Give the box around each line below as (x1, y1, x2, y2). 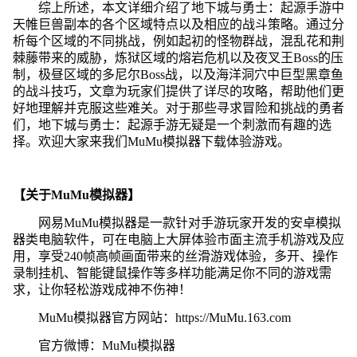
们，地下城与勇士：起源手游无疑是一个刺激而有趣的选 (12, 117, 331, 131)
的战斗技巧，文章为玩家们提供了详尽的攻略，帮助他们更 (12, 84, 344, 98)
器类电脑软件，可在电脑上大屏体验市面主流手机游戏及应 (12, 232, 344, 246)
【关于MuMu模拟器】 (12, 187, 140, 202)
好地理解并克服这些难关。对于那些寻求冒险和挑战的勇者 (12, 100, 344, 115)
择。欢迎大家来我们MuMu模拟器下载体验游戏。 (12, 134, 290, 148)
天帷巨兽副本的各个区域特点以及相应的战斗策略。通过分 (12, 17, 344, 31)
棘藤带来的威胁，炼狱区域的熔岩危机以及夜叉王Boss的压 (12, 50, 343, 65)
